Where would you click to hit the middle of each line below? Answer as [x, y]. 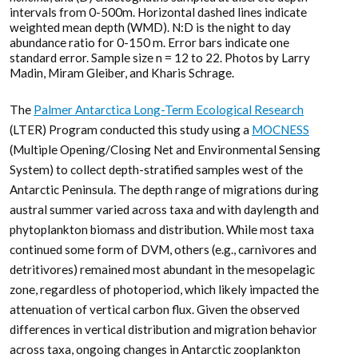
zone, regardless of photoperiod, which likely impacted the [164, 290]
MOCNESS [280, 130]
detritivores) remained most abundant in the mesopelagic [162, 270]
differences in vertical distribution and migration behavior [163, 330]
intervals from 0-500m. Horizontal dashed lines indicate [158, 12]
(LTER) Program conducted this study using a [131, 130]
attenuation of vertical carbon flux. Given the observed [155, 310]
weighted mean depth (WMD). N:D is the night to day [150, 28]
